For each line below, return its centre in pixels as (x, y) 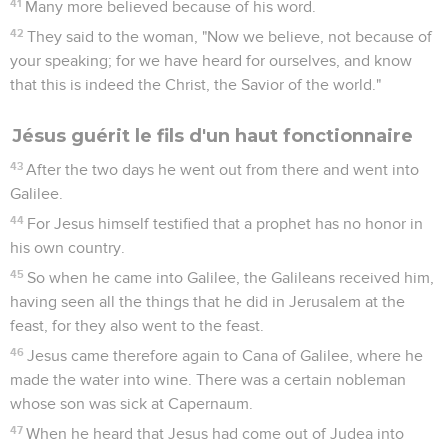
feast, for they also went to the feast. (137, 325)
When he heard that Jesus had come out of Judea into (215, 433)
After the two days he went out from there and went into (223, 169)
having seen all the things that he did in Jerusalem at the (207, 301)
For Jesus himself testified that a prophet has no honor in (225, 223)
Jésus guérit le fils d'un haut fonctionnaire (212, 135)
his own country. (67, 247)
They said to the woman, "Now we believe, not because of (230, 36)
